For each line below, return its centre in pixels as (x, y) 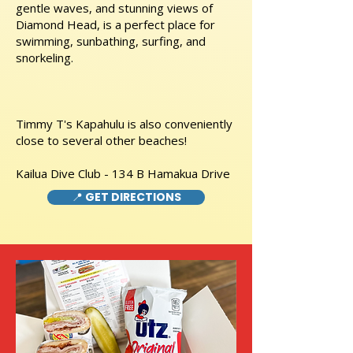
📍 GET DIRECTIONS (126, 197)
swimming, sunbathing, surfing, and (111, 41)
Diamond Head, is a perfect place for (115, 24)
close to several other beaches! (101, 140)
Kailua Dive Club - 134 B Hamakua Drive (123, 173)
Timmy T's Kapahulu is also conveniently (124, 124)
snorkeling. (45, 58)
